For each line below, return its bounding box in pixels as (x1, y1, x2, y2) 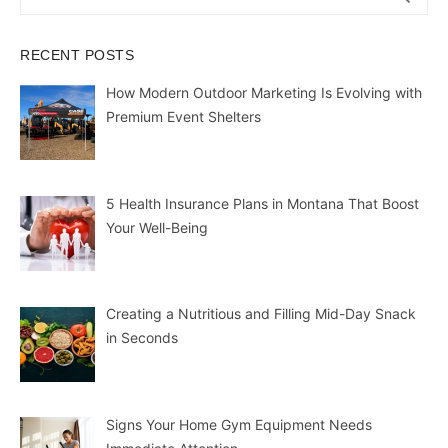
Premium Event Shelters (105, 108, 261, 125)
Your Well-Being (105, 218, 208, 236)
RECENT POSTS (20, 47, 134, 63)
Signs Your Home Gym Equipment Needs (105, 416, 372, 434)
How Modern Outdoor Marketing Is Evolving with (105, 84, 422, 101)
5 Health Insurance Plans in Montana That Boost (105, 194, 419, 212)
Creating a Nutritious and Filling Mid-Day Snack (105, 305, 416, 323)
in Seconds (105, 329, 178, 347)
